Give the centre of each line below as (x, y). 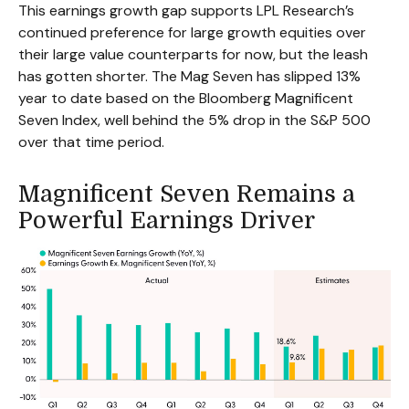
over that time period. (91, 142)
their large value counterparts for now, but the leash (193, 54)
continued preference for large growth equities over (192, 32)
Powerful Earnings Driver (167, 220)
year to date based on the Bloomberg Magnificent (186, 98)
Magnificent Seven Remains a (187, 194)
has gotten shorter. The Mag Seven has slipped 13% (189, 76)
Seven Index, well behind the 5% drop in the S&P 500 (194, 120)
